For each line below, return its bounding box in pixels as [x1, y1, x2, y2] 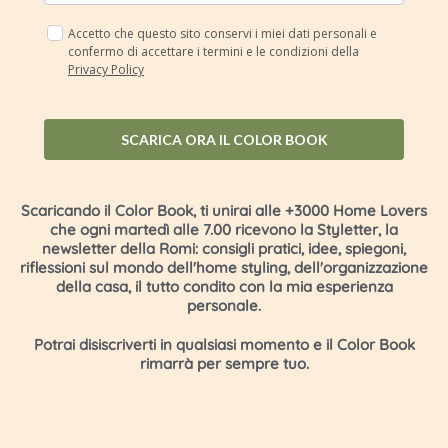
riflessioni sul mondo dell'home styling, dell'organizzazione [20, 258, 428, 278]
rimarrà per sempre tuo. [139, 354, 309, 374]
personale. [187, 296, 261, 316]
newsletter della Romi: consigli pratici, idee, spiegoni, [42, 239, 406, 259]
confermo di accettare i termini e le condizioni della [68, 43, 359, 61]
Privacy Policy [68, 61, 144, 79]
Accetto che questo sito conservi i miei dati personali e [68, 25, 377, 43]
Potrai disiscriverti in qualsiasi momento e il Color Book [33, 335, 415, 355]
